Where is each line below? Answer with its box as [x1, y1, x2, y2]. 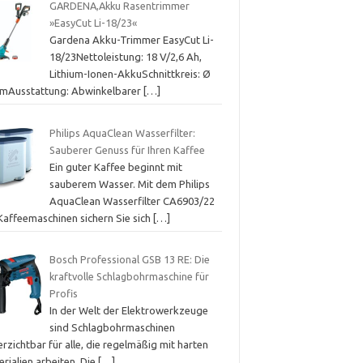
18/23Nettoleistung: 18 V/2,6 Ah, [49, 51, 202, 63]
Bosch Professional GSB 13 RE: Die [49, 254, 210, 266]
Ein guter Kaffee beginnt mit [49, 160, 182, 173]
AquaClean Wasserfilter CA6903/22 [49, 194, 215, 207]
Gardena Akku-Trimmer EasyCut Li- [49, 34, 214, 46]
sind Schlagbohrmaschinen [49, 322, 175, 334]
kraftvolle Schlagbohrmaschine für [49, 271, 209, 283]
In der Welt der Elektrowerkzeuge [49, 305, 208, 317]
